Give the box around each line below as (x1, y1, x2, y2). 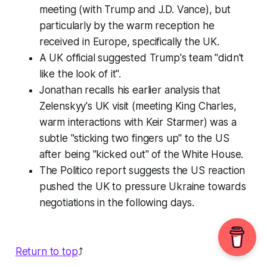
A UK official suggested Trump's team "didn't (39, 52, 244, 64)
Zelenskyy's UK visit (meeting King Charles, (39, 100, 237, 113)
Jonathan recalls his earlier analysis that (39, 84, 221, 97)
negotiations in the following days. (39, 197, 194, 209)
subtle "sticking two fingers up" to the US (39, 132, 229, 145)
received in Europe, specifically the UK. (39, 36, 219, 48)
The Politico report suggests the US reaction (39, 164, 246, 177)
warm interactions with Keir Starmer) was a (39, 116, 237, 129)
